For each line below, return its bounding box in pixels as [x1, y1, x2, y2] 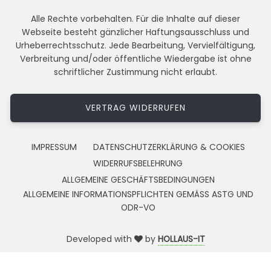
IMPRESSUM [31, 141, 77, 154]
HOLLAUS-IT [157, 233, 205, 246]
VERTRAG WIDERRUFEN [85, 101, 186, 114]
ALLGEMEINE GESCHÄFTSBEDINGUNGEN [61, 174, 215, 186]
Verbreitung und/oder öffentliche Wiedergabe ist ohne [19, 53, 252, 65]
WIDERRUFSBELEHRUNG [93, 157, 183, 170]
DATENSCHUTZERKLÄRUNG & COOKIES [93, 141, 246, 154]
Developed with [66, 233, 134, 246]
